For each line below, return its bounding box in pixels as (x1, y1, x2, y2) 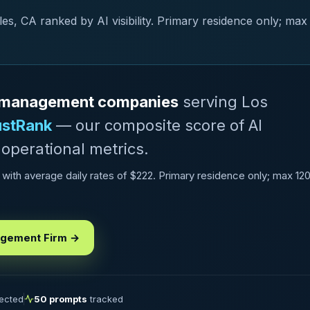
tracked (87, 293, 123, 304)
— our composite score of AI (52, 116, 262, 134)
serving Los (179, 93, 268, 111)
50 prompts (34, 293, 87, 304)
